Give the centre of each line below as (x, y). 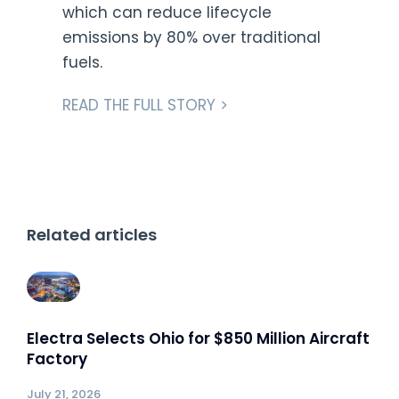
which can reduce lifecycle (167, 13)
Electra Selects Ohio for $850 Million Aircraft (198, 339)
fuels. (82, 63)
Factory (57, 359)
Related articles (92, 235)
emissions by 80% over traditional (191, 38)
